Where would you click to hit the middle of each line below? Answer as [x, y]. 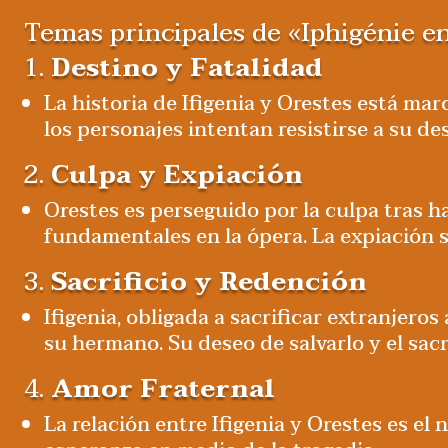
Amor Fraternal [163, 389]
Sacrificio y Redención [209, 282]
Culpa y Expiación [177, 175]
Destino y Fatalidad [187, 68]
